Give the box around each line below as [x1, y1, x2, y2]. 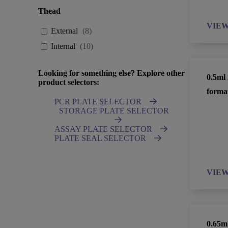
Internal [51, 42, 76, 50]
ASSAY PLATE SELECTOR [54, 125, 153, 133]
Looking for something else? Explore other [38, 69, 185, 77]
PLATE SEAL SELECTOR [54, 134, 147, 142]
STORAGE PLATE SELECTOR [59, 106, 169, 115]
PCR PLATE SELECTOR [54, 97, 142, 106]
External [51, 26, 78, 35]
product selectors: [38, 78, 100, 87]
